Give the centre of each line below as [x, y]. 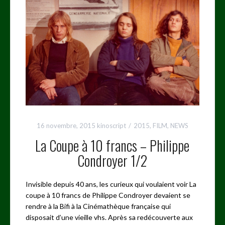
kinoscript [111, 126]
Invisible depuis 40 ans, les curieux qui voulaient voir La [111, 184]
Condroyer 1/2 [113, 161]
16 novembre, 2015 [66, 126]
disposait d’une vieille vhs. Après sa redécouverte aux [109, 217]
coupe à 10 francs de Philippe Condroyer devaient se [108, 195]
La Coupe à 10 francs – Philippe [113, 146]
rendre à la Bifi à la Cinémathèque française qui [98, 206]
